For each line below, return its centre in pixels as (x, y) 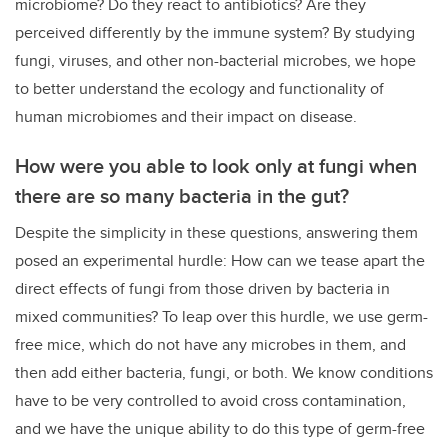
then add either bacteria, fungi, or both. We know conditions (224, 373)
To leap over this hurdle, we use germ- (295, 317)
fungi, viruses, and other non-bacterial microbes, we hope (215, 61)
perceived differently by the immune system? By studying (215, 33)
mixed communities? (88, 317)
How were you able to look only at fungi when (216, 166)
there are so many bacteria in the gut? (182, 196)
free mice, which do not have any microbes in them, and (210, 345)
